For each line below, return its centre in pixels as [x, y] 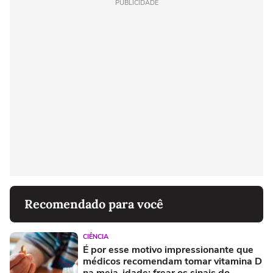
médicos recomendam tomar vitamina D [172, 262]
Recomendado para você [94, 204]
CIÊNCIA [96, 237]
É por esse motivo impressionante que [168, 250]
